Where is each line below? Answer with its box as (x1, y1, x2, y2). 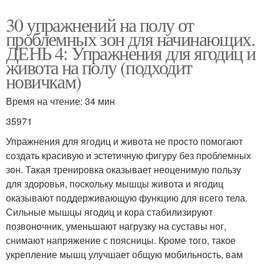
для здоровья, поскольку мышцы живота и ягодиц (6, 176, 223, 190)
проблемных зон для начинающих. (6, 25, 255, 51)
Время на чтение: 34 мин (6, 94, 115, 108)
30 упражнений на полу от (6, 11, 194, 37)
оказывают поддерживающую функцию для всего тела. (6, 190, 247, 204)
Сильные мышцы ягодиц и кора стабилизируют (6, 204, 213, 219)
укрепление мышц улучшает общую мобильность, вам (6, 247, 243, 261)
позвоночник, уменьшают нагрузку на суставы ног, (6, 219, 226, 233)
